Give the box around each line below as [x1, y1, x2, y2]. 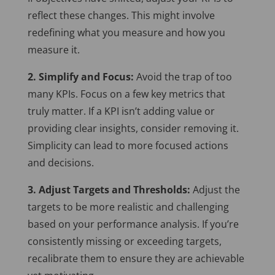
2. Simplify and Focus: [27, 70, 134, 84]
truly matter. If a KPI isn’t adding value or [27, 104, 215, 118]
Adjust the [190, 183, 240, 197]
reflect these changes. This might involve [27, 9, 215, 23]
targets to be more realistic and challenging [27, 200, 229, 214]
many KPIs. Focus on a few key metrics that [27, 87, 225, 101]
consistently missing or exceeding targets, [27, 234, 222, 249]
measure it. [27, 43, 80, 57]
